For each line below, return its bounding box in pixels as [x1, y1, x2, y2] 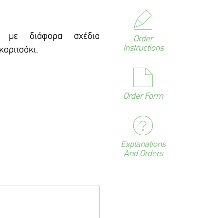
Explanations [121, 140, 165, 149]
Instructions [123, 44, 163, 53]
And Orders [123, 149, 163, 159]
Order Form [123, 92, 163, 101]
